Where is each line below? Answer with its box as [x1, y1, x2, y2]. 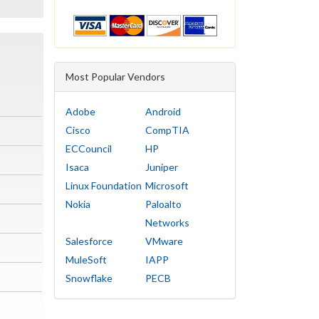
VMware [145, 235, 183, 248]
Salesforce [66, 235, 113, 248]
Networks [145, 216, 189, 229]
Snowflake [66, 272, 113, 285]
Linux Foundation [66, 179, 142, 192]
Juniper [145, 161, 178, 174]
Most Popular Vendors [66, 70, 165, 83]
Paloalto [145, 198, 182, 211]
